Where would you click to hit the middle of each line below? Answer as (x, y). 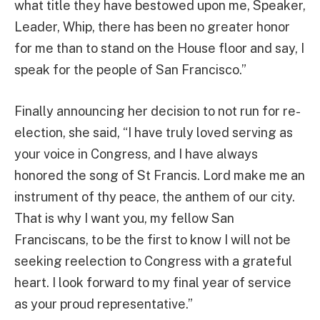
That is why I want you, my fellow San (124, 219)
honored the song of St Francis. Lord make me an (160, 176)
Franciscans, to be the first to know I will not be (152, 240)
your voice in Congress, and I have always (136, 154)
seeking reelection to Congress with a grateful (153, 261)
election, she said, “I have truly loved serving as (154, 133)
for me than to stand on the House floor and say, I (159, 49)
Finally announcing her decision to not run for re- (157, 111)
